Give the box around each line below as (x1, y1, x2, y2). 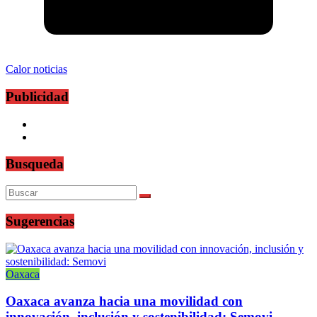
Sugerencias (6, 213, 74, 229)
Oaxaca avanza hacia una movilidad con (6, 294, 243, 309)
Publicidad (6, 88, 69, 104)
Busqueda (6, 156, 64, 172)
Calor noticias (6, 63, 67, 76)
